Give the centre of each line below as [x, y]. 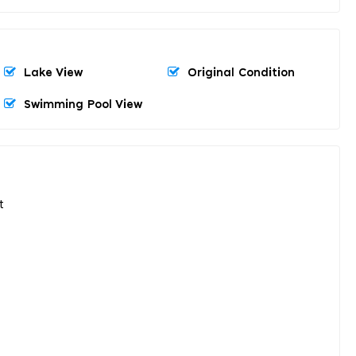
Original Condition [241, 73]
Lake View [53, 73]
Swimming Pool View [83, 104]
